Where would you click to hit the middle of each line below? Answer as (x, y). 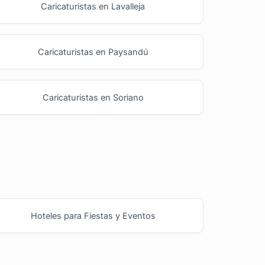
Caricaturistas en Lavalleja (93, 7)
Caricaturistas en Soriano (93, 97)
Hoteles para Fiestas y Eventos (93, 216)
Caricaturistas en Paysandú (93, 52)
